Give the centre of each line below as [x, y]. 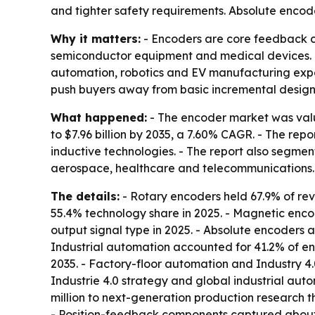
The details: [85, 197]
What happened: [99, 118]
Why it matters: [96, 39]
